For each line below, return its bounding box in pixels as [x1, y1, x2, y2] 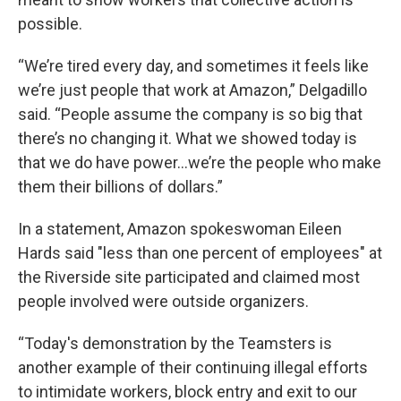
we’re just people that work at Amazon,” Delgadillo [18, 81, 367, 99]
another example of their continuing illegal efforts [18, 358, 368, 377]
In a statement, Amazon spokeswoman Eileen [18, 219, 342, 238]
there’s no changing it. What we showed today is [18, 129, 357, 148]
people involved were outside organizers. [18, 292, 309, 311]
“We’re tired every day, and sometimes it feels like [18, 56, 369, 75]
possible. [18, 14, 82, 33]
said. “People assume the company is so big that [18, 105, 363, 124]
